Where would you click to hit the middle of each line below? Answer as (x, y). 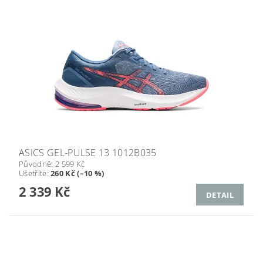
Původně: (37, 164)
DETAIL (220, 195)
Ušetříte (33, 173)
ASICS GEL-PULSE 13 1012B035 (88, 153)
